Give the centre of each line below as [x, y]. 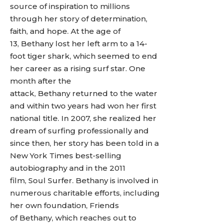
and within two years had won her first [83, 106]
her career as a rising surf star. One [78, 68]
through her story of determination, [79, 19]
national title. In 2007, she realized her [83, 118]
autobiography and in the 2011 [68, 168]
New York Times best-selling [66, 156]
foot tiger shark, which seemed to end [84, 56]
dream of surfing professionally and [79, 131]
